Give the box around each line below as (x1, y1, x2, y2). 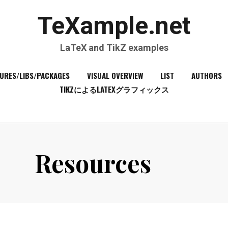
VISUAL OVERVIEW (87, 70, 143, 81)
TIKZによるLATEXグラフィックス (59, 83, 169, 95)
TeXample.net (38, 11, 190, 40)
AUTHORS (191, 70, 222, 81)
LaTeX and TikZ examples (60, 42, 168, 53)
